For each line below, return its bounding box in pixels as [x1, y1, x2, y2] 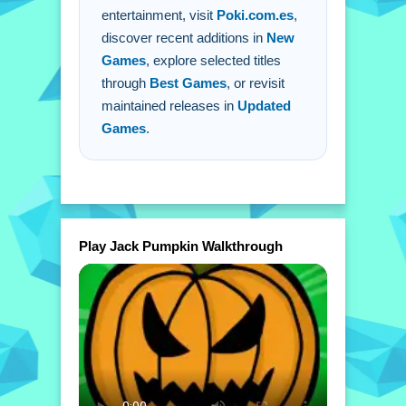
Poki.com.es [217, 7, 294, 23]
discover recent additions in [101, 30, 266, 45]
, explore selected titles [146, 53, 281, 68]
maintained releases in [101, 98, 237, 113]
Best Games [150, 75, 227, 91]
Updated [237, 98, 291, 113]
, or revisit [227, 75, 285, 91]
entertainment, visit [101, 7, 217, 23]
